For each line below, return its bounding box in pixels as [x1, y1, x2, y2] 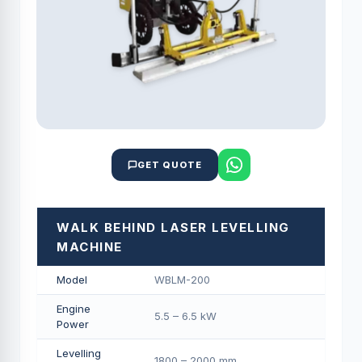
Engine [57, 302, 90, 315]
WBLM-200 [154, 273, 210, 286]
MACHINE [57, 239, 123, 255]
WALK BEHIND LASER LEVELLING [57, 220, 290, 235]
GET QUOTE [137, 159, 202, 170]
